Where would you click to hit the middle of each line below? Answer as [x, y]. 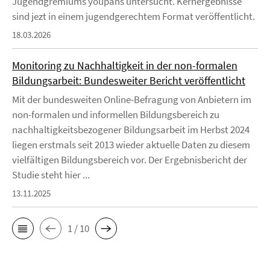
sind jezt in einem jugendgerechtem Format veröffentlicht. [133, 17]
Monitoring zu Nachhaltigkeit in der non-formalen [125, 66]
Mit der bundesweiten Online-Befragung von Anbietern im [132, 100]
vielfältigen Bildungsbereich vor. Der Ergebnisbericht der [130, 160]
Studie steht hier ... [51, 175]
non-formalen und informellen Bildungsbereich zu [116, 115]
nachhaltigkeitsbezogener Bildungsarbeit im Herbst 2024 [131, 130]
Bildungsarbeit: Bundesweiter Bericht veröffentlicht [129, 81]
